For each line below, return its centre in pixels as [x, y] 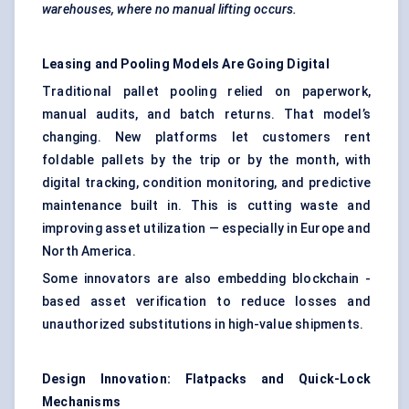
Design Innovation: [106, 379]
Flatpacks [216, 379]
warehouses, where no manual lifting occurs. [170, 10]
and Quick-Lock [315, 379]
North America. [89, 252]
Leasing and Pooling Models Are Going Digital [186, 64]
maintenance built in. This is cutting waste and [206, 206]
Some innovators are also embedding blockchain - [206, 279]
